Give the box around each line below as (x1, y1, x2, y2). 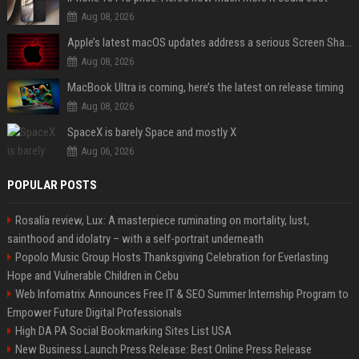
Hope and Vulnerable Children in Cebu (6, 268, 179, 283)
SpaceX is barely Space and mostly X (67, 124, 236, 139)
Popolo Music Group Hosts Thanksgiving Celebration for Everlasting (14, 249, 329, 264)
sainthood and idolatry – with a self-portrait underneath (6, 231, 264, 246)
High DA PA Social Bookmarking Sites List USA (14, 323, 232, 338)
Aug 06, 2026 (80, 144, 134, 157)
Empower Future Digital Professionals (6, 305, 182, 320)
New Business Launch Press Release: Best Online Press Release (14, 341, 312, 357)
